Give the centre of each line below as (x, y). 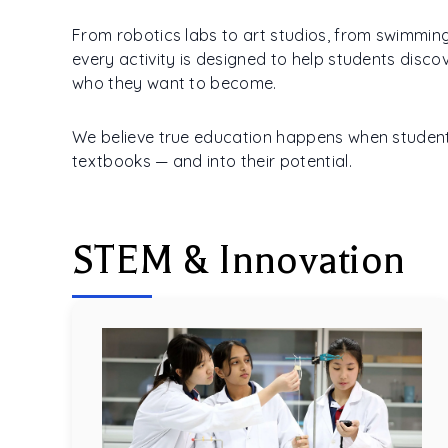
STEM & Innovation (239, 260)
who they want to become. (174, 83)
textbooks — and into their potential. (212, 161)
